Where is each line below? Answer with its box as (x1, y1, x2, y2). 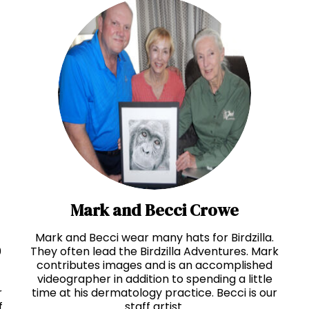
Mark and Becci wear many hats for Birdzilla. (35, 230, 274, 246)
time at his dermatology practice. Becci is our (32, 285, 277, 301)
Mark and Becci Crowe (70, 199, 239, 222)
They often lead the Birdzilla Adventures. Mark (30, 243, 279, 260)
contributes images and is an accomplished (37, 257, 272, 274)
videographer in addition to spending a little (37, 271, 272, 288)
